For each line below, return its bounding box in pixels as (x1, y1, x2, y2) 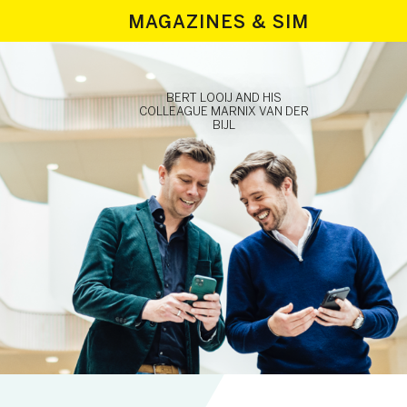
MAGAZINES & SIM (127, 11, 309, 33)
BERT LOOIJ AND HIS (166, 91, 282, 104)
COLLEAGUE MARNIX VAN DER (139, 104, 309, 118)
